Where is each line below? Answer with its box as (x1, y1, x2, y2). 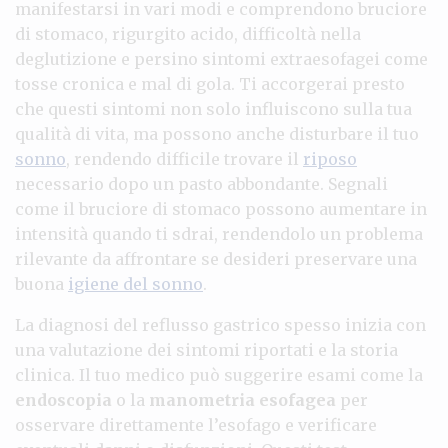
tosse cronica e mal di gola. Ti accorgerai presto (15, 73, 405, 94)
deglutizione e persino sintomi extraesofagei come (15, 48, 428, 69)
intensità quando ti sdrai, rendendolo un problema (15, 223, 423, 244)
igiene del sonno (68, 273, 203, 294)
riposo (303, 148, 357, 169)
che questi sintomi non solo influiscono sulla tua (15, 98, 412, 119)
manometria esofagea (149, 389, 336, 410)
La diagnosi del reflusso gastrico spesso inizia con (15, 314, 426, 335)
